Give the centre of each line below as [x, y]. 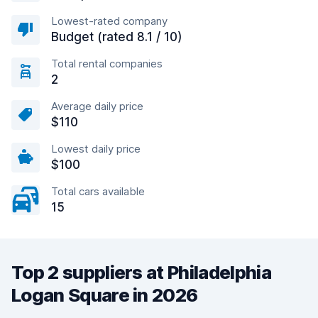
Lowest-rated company [109, 21]
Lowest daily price [96, 149]
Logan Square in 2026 [105, 295]
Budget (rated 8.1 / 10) [117, 37]
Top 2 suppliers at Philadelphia [141, 272]
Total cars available [98, 191]
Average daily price [97, 106]
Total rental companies [107, 64]
